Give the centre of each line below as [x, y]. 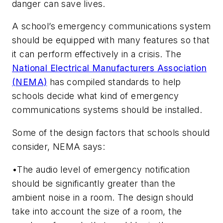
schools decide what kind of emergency [96, 96]
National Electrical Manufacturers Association [109, 68]
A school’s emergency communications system [111, 26]
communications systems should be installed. [109, 110]
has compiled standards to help [114, 82]
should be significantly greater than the [94, 183]
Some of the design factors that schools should [111, 132]
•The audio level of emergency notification [101, 169]
